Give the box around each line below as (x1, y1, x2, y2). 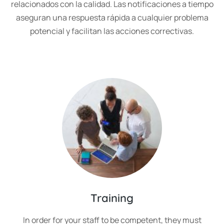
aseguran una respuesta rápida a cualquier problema (15, 12, 208, 23)
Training (90, 191, 133, 205)
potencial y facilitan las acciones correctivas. (30, 25, 194, 36)
